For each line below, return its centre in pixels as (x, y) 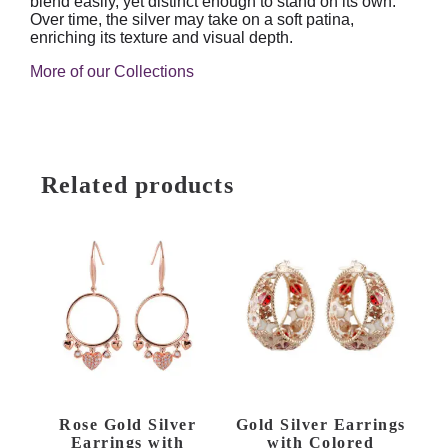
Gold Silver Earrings (320, 425)
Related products (137, 185)
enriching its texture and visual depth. (161, 38)
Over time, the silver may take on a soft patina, (192, 20)
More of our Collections (112, 72)
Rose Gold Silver (127, 425)
